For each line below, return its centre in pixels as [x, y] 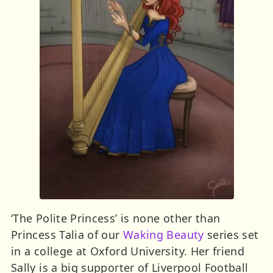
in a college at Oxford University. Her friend [128, 251]
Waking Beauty [163, 235]
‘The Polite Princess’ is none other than [116, 218]
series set [231, 235]
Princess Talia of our [67, 235]
